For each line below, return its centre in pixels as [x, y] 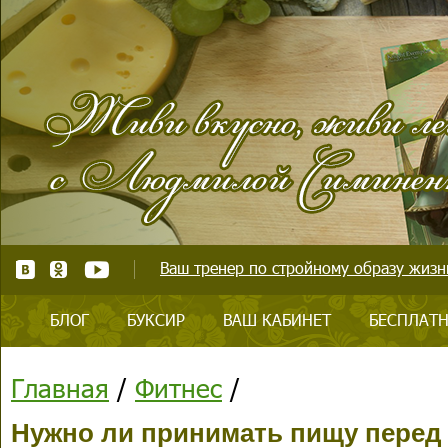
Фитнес [178, 387]
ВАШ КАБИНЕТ [277, 319]
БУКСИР [156, 319]
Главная [60, 387]
